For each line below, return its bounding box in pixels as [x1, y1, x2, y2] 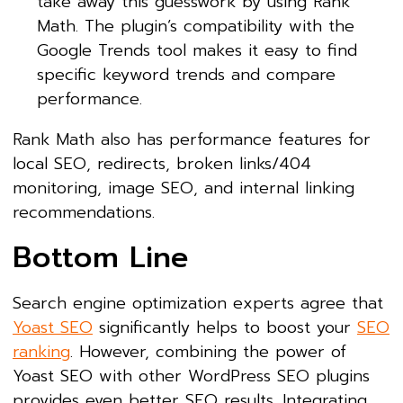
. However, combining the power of [70, 338, 346, 364]
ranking [13, 338, 70, 364]
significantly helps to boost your [93, 314, 357, 340]
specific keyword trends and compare [37, 61, 336, 87]
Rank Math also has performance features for [13, 126, 371, 152]
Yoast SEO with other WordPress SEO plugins [13, 363, 370, 389]
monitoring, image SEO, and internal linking [13, 175, 354, 201]
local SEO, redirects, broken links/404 [13, 150, 311, 176]
